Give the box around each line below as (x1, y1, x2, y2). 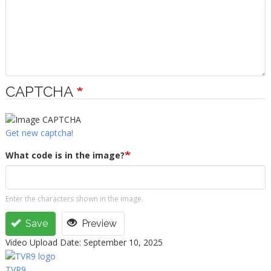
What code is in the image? (5, 149, 125, 161)
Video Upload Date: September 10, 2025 (5, 236, 163, 248)
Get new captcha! (5, 126, 73, 139)
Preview (79, 217, 117, 229)
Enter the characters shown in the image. (5, 193, 143, 204)
